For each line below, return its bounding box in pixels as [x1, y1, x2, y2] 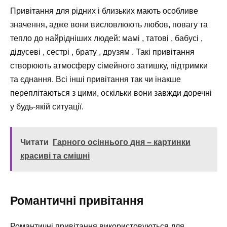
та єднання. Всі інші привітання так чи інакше [10, 74, 181, 84]
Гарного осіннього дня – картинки [53, 138, 191, 147]
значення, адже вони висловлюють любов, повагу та [10, 20, 208, 29]
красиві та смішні [20, 152, 90, 161]
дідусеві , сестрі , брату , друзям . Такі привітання [10, 47, 195, 56]
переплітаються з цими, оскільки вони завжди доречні [10, 88, 212, 97]
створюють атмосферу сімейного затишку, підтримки [10, 61, 208, 70]
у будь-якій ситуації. [10, 102, 84, 111]
